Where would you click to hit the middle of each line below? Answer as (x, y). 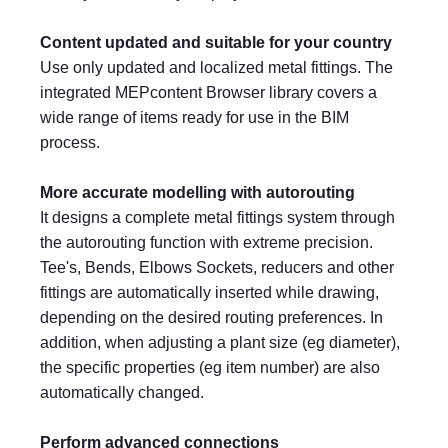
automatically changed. (122, 392)
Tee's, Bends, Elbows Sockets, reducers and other (217, 267)
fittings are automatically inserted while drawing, (209, 292)
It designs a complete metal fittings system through (217, 217)
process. (70, 142)
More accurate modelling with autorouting (197, 192)
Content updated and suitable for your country (216, 42)
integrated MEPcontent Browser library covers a (208, 92)
